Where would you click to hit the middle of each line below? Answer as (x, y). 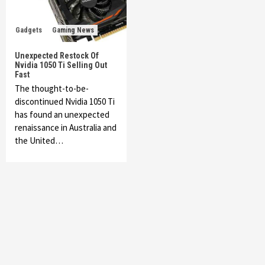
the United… (39, 140)
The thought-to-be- (52, 88)
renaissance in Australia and (66, 127)
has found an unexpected (62, 114)
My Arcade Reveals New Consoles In (135, 254)
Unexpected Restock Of (57, 56)
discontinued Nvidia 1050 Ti (65, 101)
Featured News (85, 243)
